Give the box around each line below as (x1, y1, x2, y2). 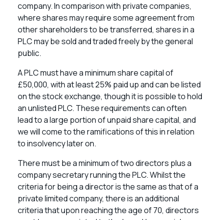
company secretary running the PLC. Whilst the (18, 169, 186, 180)
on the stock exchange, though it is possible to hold (18, 91, 202, 102)
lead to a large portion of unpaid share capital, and (18, 114, 196, 125)
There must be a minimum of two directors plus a (18, 158, 192, 168)
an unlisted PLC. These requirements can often (18, 103, 187, 113)
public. (18, 48, 41, 58)
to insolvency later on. (18, 138, 96, 149)
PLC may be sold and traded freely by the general (18, 36, 193, 47)
